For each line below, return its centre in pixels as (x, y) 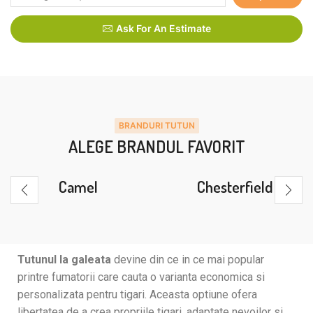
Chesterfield (235, 187)
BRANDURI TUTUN (156, 126)
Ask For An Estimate (163, 29)
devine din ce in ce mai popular (188, 260)
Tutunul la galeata (64, 260)
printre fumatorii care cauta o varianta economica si (141, 277)
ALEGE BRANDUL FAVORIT (156, 147)
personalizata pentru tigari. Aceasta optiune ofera (137, 295)
